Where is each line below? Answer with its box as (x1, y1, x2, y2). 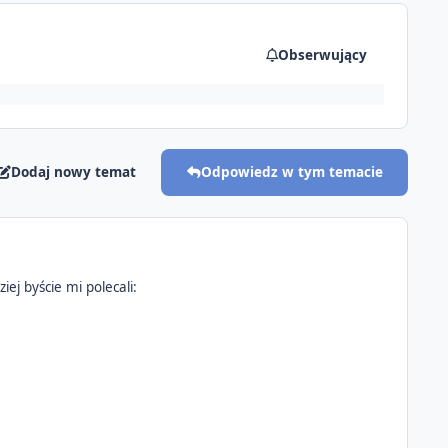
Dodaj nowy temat (11, 163, 137, 182)
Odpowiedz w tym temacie (200, 163, 383, 182)
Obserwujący (277, 45, 367, 64)
